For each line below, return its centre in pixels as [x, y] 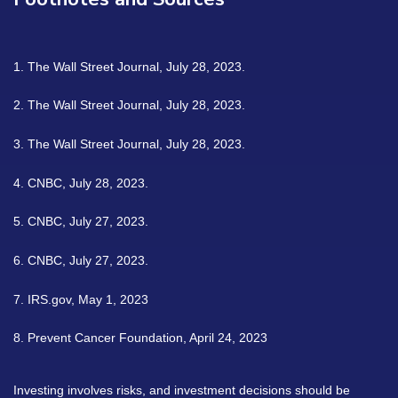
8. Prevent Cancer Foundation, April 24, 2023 [140, 338]
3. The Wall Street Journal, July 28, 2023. [129, 143]
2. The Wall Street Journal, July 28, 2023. [129, 105]
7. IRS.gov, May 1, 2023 [81, 299]
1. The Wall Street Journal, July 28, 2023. [129, 66]
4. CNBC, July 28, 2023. [81, 183]
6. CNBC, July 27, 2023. [81, 260]
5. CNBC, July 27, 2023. [81, 222]
